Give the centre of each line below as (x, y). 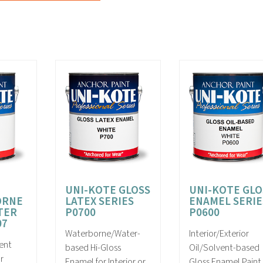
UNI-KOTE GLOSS (108, 190)
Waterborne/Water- (103, 234)
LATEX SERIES (100, 202)
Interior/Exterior (219, 234)
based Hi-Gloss (93, 248)
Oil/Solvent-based (225, 248)
